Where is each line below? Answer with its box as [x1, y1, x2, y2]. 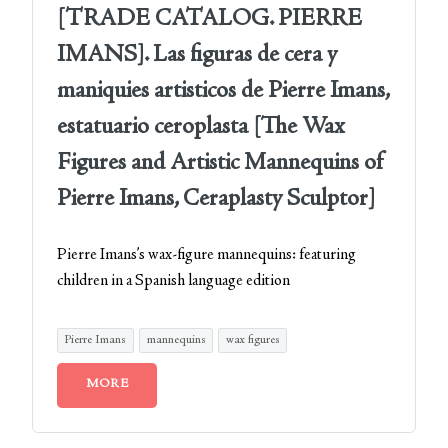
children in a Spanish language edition [57, 273, 290, 289]
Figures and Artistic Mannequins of [57, 152, 384, 176]
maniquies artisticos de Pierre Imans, [57, 80, 389, 104]
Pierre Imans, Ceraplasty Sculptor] [57, 188, 375, 212]
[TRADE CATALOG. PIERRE [57, 8, 362, 32]
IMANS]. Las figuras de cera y [57, 44, 337, 68]
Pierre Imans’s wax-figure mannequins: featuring [57, 247, 356, 263]
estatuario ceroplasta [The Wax [57, 116, 345, 140]
